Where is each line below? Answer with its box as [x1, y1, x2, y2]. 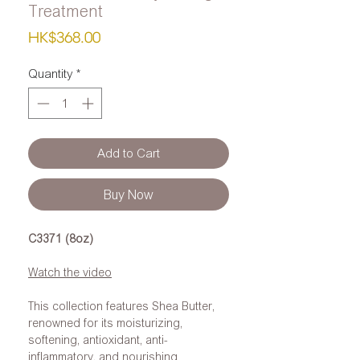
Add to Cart [97, 146, 160, 159]
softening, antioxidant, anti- [28, 333, 168, 346]
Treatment [28, 2, 103, 20]
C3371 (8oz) [28, 231, 93, 244]
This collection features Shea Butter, [28, 299, 215, 312]
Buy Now [104, 187, 153, 201]
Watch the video [28, 265, 112, 278]
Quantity [28, 67, 73, 80]
